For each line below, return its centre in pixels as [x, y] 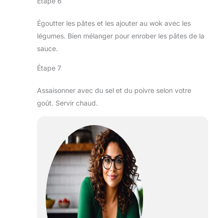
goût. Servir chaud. [67, 103]
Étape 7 [49, 68]
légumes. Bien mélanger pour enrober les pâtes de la [121, 36]
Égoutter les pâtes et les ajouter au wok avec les [114, 23]
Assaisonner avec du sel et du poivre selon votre [114, 91]
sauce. [47, 49]
